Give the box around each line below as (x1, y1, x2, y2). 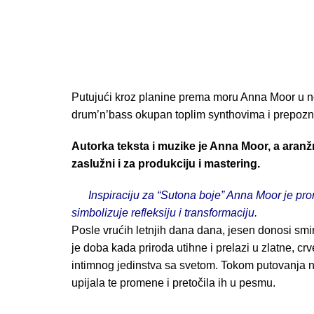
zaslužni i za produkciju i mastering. (71, 157, 260, 170)
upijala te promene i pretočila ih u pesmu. (71, 276, 275, 289)
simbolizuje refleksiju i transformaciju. (71, 206, 257, 219)
